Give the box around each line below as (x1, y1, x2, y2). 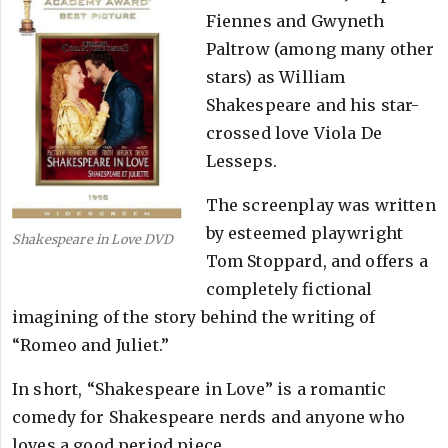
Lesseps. (205, 151, 277, 171)
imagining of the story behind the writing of (12, 307, 376, 327)
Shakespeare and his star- (205, 95, 420, 115)
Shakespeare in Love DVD (12, 230, 173, 247)
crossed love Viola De (205, 123, 382, 143)
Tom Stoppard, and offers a (205, 251, 428, 271)
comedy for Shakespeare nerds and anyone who (12, 407, 405, 427)
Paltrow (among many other (205, 39, 435, 59)
